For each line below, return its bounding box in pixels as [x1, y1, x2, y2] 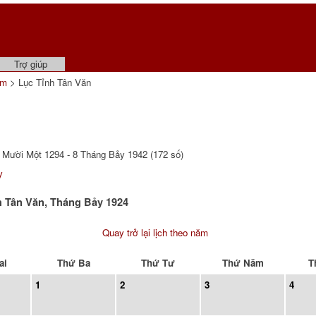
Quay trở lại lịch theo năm [102, 226, 208, 239]
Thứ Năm [221, 256, 264, 269]
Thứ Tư [141, 256, 175, 269]
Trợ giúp [14, 57, 47, 71]
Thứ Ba [56, 256, 90, 269]
